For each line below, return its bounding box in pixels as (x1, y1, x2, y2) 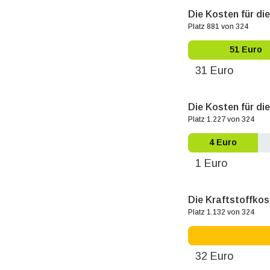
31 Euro (195, 64, 233, 77)
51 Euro (229, 45, 262, 55)
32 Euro (195, 250, 233, 262)
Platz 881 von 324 (188, 22, 248, 31)
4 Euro (209, 137, 237, 148)
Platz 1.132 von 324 (188, 207, 254, 216)
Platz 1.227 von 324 (188, 115, 254, 124)
